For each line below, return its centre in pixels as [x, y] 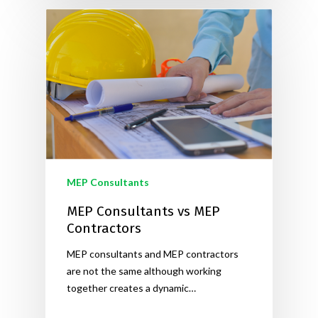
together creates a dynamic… [131, 288]
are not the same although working [144, 271]
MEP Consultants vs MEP [143, 212]
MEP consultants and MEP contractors [153, 254]
